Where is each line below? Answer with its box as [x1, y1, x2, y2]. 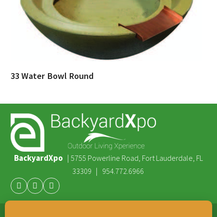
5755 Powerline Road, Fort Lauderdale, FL [71, 153, 203, 163]
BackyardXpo [14, 153, 63, 163]
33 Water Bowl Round [11, 70, 94, 81]
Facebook [18, 184, 52, 195]
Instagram [50, 184, 84, 195]
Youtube [34, 184, 62, 195]
